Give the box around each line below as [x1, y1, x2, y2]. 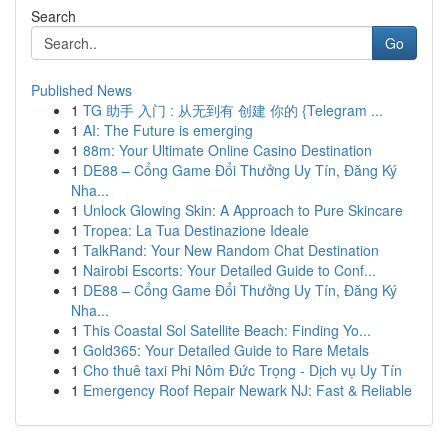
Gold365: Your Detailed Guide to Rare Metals [83, 340, 369, 360]
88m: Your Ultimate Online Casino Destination [83, 140, 372, 160]
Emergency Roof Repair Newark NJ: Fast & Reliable [83, 380, 412, 400]
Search [31, 6, 76, 26]
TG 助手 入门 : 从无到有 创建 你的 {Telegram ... [83, 100, 383, 120]
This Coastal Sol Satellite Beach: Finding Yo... [83, 320, 371, 340]
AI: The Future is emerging [83, 120, 253, 140]
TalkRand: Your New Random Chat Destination [83, 240, 379, 260]
